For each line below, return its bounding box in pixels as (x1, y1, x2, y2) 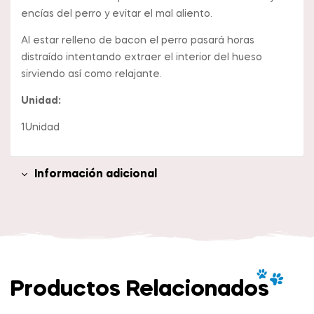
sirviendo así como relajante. (21, 69, 162, 80)
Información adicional (34, 169, 157, 181)
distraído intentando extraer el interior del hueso (21, 53, 262, 63)
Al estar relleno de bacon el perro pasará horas (21, 36, 254, 46)
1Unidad (21, 123, 60, 133)
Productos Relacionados (11, 279, 269, 301)
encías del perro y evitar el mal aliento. (21, 9, 212, 20)
